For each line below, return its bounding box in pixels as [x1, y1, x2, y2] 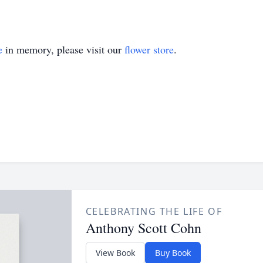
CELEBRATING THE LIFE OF [85, 205, 222, 218]
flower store [124, 42, 174, 56]
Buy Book [154, 247, 191, 258]
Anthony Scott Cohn [85, 218, 201, 237]
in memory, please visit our [2, 42, 124, 56]
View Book [95, 247, 135, 258]
